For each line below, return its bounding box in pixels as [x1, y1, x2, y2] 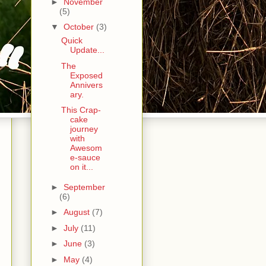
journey [69, 124, 98, 134]
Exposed [69, 70, 103, 80]
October [63, 22, 96, 32]
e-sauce [69, 153, 100, 163]
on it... [69, 162, 93, 172]
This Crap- [61, 105, 101, 115]
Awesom [69, 143, 102, 153]
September [63, 182, 105, 192]
